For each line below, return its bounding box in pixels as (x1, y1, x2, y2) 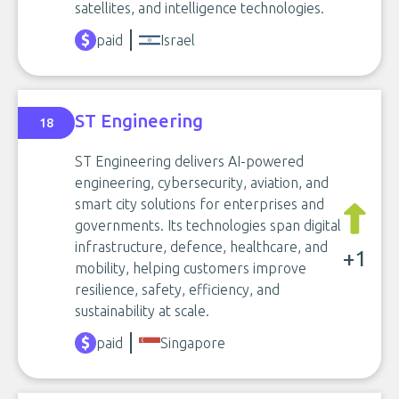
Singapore (160, 335, 225, 351)
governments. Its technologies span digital (75, 217, 341, 233)
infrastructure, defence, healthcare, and (75, 239, 328, 255)
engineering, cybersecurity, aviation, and (75, 175, 329, 191)
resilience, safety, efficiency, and (75, 281, 280, 297)
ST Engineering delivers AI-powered (75, 153, 304, 169)
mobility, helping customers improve (75, 260, 306, 276)
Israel (160, 32, 195, 48)
